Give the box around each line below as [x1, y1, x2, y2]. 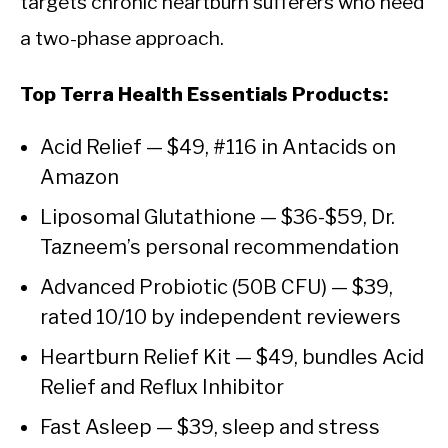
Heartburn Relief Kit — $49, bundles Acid [40, 345, 424, 370]
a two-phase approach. [20, 26, 224, 51]
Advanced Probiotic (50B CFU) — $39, [40, 275, 393, 300]
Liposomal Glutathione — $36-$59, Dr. [40, 205, 395, 230]
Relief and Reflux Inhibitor [40, 375, 284, 400]
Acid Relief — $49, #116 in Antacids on [40, 135, 396, 160]
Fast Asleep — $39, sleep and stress [40, 415, 380, 440]
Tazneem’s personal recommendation [40, 235, 399, 260]
